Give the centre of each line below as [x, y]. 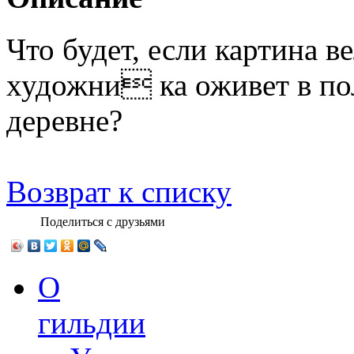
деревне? [64, 121]
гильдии [92, 323]
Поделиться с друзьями [103, 222]
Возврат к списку [119, 192]
